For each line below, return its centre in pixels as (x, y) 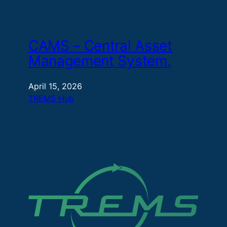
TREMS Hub (51, 99)
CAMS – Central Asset (100, 46)
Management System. (100, 61)
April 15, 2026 (55, 86)
